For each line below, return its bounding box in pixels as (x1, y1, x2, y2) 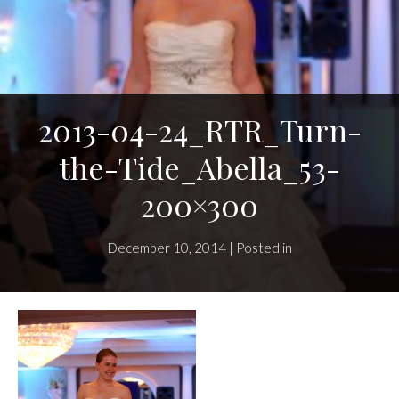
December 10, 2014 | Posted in (107, 240, 292, 256)
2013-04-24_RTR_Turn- (37, 110, 362, 151)
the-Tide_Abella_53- (59, 147, 340, 188)
